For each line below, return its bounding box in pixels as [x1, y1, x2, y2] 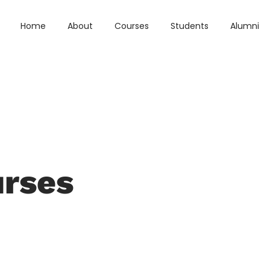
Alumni [230, 19, 259, 32]
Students [170, 19, 209, 32]
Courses [114, 19, 149, 32]
